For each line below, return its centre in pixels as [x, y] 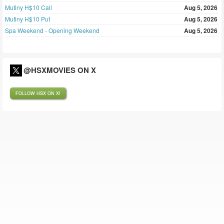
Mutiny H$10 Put [27, 19]
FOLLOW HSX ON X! [38, 93]
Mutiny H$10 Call [28, 7]
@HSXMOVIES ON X [60, 70]
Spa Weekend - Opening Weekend [52, 30]
